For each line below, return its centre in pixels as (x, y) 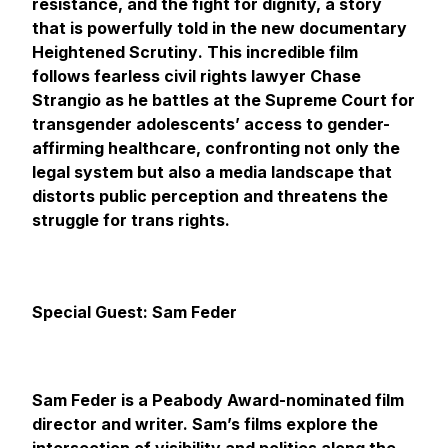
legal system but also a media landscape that (212, 172)
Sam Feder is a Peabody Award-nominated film (218, 400)
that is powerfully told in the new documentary (219, 28)
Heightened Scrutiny (115, 52)
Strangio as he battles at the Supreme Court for (223, 100)
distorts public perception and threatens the (210, 196)
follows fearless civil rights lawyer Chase (196, 76)
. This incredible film (278, 52)
